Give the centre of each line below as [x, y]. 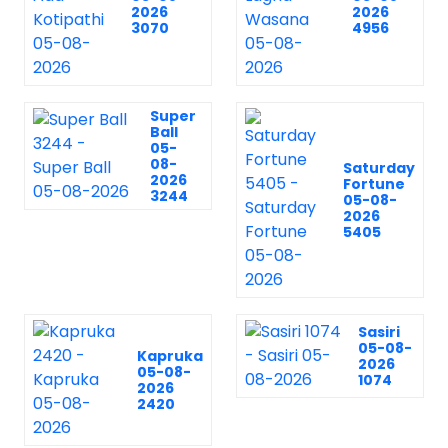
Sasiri [379, 332]
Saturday [379, 168]
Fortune [374, 184]
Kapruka [170, 356]
